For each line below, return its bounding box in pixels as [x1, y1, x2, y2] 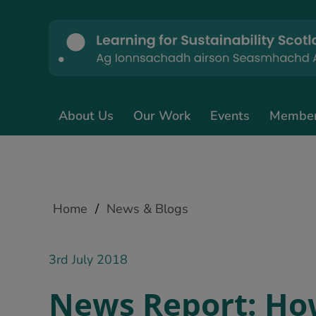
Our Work [133, 107, 190, 124]
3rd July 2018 [49, 251, 128, 268]
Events [210, 107, 250, 124]
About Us [59, 107, 114, 124]
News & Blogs [107, 200, 188, 217]
